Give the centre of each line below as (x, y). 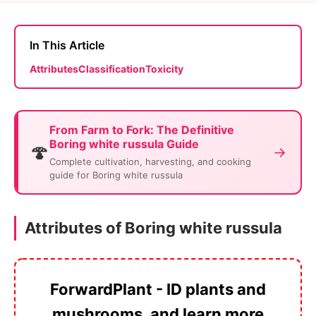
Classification (112, 68)
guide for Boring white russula (116, 175)
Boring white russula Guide (124, 144)
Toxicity (164, 68)
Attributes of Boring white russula (153, 227)
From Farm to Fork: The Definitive (142, 129)
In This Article (67, 45)
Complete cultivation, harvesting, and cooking (150, 161)
